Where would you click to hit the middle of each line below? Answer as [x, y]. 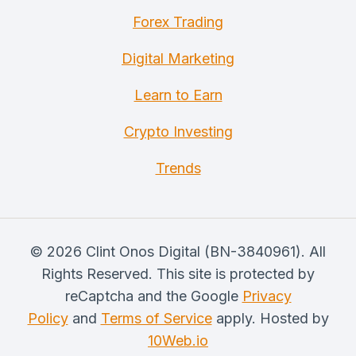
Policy [48, 318]
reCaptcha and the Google [153, 296]
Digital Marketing [178, 58]
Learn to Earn [178, 95]
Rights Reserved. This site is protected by [178, 274]
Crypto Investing [178, 132]
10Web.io [178, 341]
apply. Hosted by [270, 318]
